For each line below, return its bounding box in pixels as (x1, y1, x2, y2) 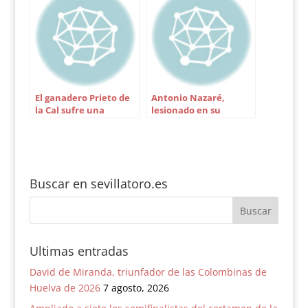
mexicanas (151, 129, 200, 141)
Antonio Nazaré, (151, 91, 225, 104)
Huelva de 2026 (29, 281, 100, 294)
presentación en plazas (151, 116, 254, 129)
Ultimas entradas (29, 243, 129, 259)
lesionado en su (151, 104, 221, 116)
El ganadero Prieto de (34, 91, 130, 104)
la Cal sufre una (34, 104, 104, 116)
